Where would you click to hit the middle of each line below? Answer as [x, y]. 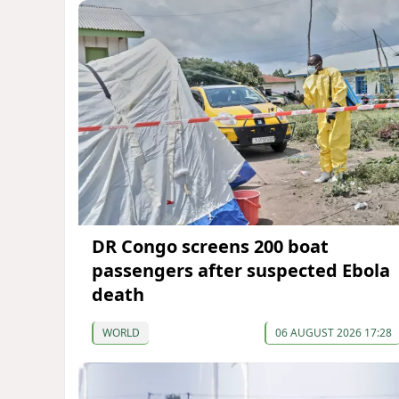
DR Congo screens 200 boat [210, 246]
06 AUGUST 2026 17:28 [333, 332]
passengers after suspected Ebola [241, 270]
